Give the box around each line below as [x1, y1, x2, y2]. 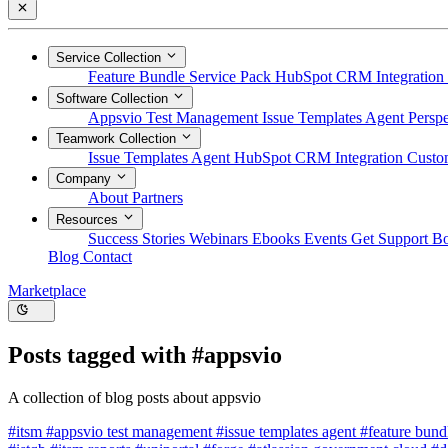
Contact [83, 247, 132, 265]
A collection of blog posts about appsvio [8, 388, 261, 406]
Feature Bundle [88, 68, 189, 86]
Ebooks [252, 229, 304, 247]
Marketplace [8, 281, 86, 299]
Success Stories [88, 229, 189, 247]
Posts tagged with [8, 341, 192, 368]
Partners [132, 189, 183, 207]
